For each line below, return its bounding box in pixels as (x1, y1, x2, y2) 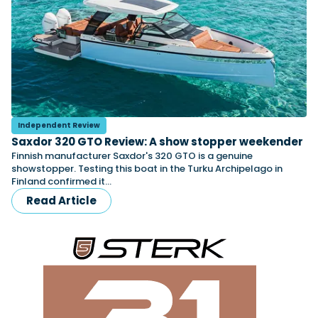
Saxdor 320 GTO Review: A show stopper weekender (11, 134, 303, 149)
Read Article (26, 193, 97, 208)
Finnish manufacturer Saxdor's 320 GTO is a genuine (11, 149, 253, 163)
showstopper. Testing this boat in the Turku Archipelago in (11, 162, 283, 175)
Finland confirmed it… (11, 175, 111, 188)
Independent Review (18, 120, 100, 131)
